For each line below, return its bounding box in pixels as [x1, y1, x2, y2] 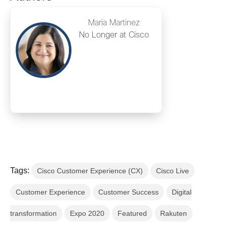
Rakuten [160, 209, 187, 218]
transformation [10, 209, 57, 218]
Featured [118, 209, 147, 218]
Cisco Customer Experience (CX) [37, 167, 143, 175]
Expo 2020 [70, 209, 104, 218]
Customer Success [98, 188, 159, 197]
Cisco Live [156, 167, 189, 175]
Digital [172, 188, 192, 197]
